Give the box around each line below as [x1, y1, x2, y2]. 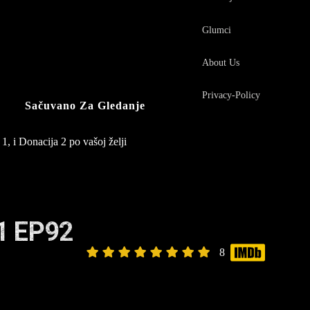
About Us [201, 57, 239, 68]
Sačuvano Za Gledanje [25, 100, 146, 112]
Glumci [201, 24, 231, 35]
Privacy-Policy [201, 90, 260, 101]
